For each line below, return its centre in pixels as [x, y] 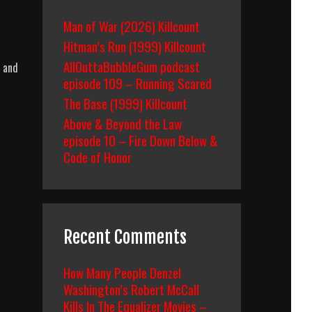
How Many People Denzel [122, 272]
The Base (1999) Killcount [125, 103]
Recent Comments [125, 237]
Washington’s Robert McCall [131, 289]
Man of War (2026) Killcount [132, 26]
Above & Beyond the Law [123, 123]
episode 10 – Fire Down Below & [141, 140]
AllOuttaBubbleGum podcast [132, 66]
